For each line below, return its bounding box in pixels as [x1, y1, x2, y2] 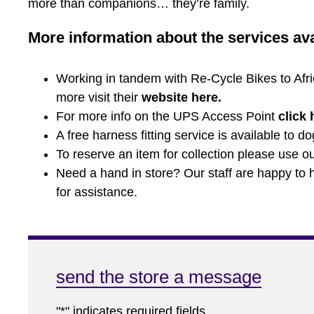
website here [142, 90, 218, 105]
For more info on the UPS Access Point [56, 109, 278, 124]
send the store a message [56, 266, 261, 288]
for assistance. [56, 185, 137, 200]
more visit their [56, 90, 142, 105]
